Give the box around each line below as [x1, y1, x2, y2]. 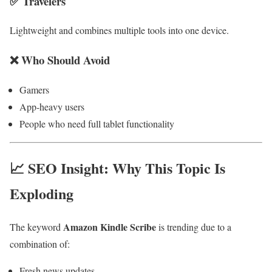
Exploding [10, 182, 73, 204]
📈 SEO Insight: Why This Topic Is [10, 157, 225, 178]
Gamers [19, 83, 49, 96]
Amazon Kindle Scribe [63, 219, 156, 234]
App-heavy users [19, 100, 84, 113]
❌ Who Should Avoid [10, 52, 110, 69]
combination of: [10, 237, 70, 250]
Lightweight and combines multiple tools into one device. [10, 24, 229, 37]
